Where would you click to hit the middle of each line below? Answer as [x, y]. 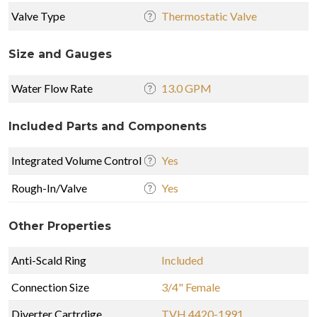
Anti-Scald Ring [49, 260]
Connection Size [50, 287]
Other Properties [60, 226]
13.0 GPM [186, 88]
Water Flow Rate [52, 88]
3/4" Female [191, 287]
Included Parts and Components [108, 126]
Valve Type [38, 16]
